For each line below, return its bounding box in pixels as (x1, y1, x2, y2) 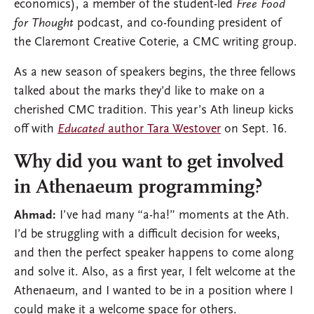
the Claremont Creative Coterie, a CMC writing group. (14, 36, 297, 50)
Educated (57, 123, 104, 137)
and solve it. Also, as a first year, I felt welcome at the (14, 266, 295, 280)
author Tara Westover (104, 123, 221, 137)
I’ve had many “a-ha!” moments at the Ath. (56, 209, 289, 223)
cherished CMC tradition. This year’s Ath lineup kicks (14, 104, 294, 118)
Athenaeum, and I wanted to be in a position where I (14, 285, 293, 299)
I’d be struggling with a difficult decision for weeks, (14, 228, 280, 242)
